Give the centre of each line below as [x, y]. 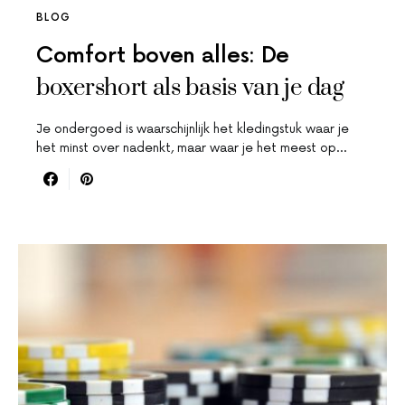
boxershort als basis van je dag [190, 89]
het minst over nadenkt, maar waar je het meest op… [191, 148]
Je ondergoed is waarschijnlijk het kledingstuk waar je [193, 129]
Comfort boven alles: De [163, 56]
